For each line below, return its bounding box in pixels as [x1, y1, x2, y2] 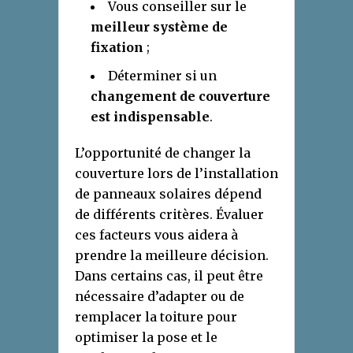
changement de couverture [91, 88, 270, 105]
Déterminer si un [108, 68, 217, 84]
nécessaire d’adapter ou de [75, 288, 244, 305]
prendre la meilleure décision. [75, 247, 269, 264]
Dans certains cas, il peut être [75, 268, 263, 284]
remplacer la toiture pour [75, 309, 237, 325]
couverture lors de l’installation [75, 165, 278, 182]
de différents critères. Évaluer [75, 206, 264, 223]
